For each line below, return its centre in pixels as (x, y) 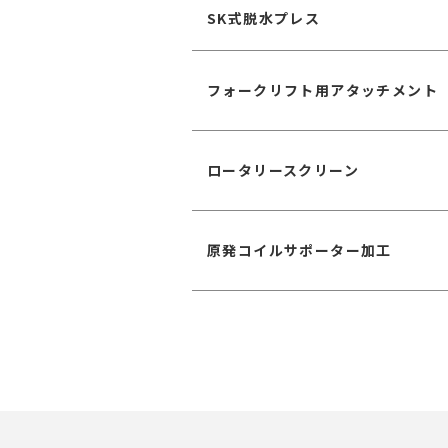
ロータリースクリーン (283, 169)
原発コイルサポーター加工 (299, 249)
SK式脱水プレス (264, 18)
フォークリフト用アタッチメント (322, 89)
